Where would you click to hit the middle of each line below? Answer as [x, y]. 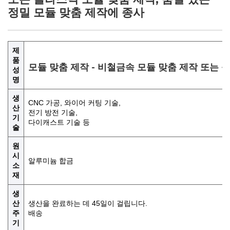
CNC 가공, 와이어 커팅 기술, [74, 103]
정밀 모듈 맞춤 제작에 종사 [76, 13]
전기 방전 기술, [53, 112]
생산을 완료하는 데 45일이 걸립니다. [88, 203]
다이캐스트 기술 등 [59, 122]
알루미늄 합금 [51, 161]
